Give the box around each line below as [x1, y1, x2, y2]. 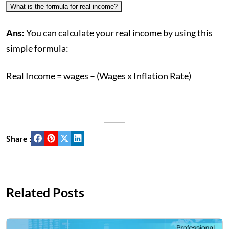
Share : [6, 133, 31, 143]
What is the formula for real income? [10, 3, 118, 10]
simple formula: [6, 42, 68, 54]
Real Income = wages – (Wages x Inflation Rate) [6, 70, 191, 81]
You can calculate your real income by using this [26, 27, 213, 38]
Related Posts [6, 185, 84, 200]
